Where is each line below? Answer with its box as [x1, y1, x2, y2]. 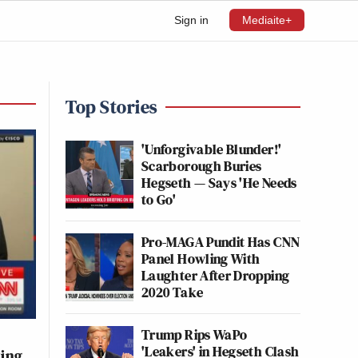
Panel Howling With [141, 249, 261, 268]
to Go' [141, 189, 177, 209]
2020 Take [141, 282, 204, 302]
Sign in [174, 14, 209, 26]
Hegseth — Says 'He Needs [141, 173, 297, 193]
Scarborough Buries [141, 156, 262, 176]
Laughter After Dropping [141, 265, 290, 285]
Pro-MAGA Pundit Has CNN [141, 232, 300, 252]
